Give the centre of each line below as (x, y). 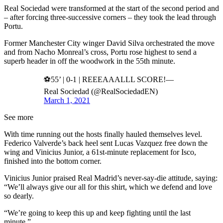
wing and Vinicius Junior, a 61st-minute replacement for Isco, (100, 152)
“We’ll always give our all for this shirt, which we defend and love (108, 187)
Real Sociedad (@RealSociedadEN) (101, 91)
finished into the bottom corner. (53, 161)
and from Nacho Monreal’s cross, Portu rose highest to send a (100, 52)
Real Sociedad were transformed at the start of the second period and (111, 8)
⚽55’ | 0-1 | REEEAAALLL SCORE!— (109, 79)
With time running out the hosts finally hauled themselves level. (103, 134)
